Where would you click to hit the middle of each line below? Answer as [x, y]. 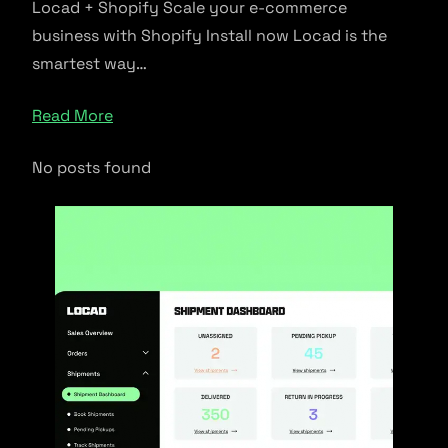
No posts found [91, 168]
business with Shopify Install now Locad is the [209, 36]
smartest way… [89, 64]
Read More [72, 116]
